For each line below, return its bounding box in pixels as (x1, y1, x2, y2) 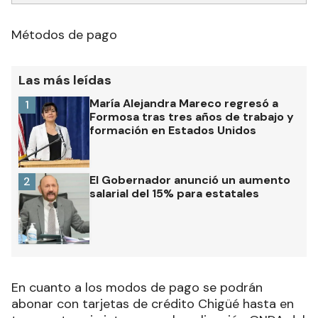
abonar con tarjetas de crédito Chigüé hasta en (11, 295, 294, 313)
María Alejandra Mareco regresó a (89, 96, 278, 111)
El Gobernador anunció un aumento (89, 172, 290, 188)
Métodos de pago (11, 26, 117, 44)
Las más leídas (18, 72, 111, 89)
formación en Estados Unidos (89, 123, 256, 138)
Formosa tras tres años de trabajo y (89, 109, 294, 125)
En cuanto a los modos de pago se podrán (11, 279, 263, 297)
